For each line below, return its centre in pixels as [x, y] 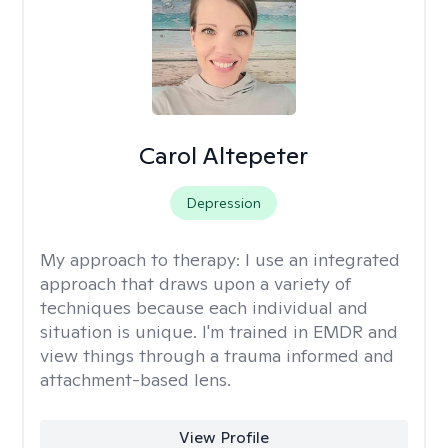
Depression [224, 203]
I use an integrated [322, 259]
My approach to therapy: [142, 259]
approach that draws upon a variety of [195, 283]
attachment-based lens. [135, 379]
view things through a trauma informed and [217, 355]
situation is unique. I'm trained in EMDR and [219, 331]
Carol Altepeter [224, 155]
